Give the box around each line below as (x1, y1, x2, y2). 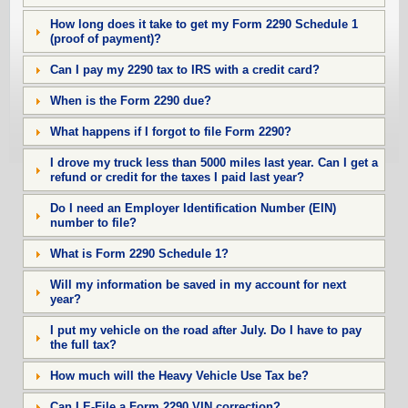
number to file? (49, 215, 137, 229)
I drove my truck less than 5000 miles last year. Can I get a (49, 155, 378, 169)
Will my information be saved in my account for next (49, 277, 346, 291)
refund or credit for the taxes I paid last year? (49, 169, 304, 184)
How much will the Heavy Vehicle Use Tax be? (49, 368, 309, 382)
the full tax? (49, 337, 117, 352)
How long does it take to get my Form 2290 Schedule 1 (49, 16, 358, 31)
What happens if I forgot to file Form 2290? (49, 124, 291, 138)
